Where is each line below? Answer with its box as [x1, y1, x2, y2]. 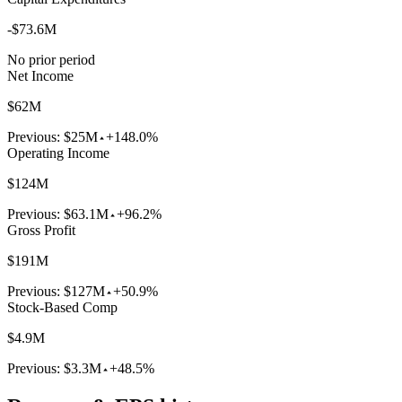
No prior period [7, 52, 95, 68]
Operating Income [7, 145, 109, 162]
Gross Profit [7, 223, 75, 239]
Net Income [7, 68, 74, 84]
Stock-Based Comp [7, 300, 118, 316]
